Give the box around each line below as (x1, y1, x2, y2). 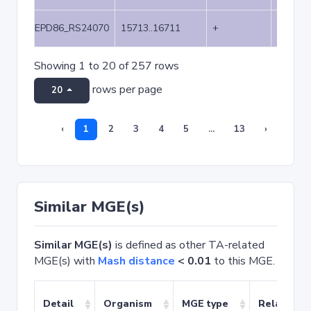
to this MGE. (211, 253, 275, 269)
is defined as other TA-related (112, 237, 264, 253)
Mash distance (98, 253, 175, 269)
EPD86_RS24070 (35, 22, 109, 35)
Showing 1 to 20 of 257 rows (34, 58, 179, 74)
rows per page (89, 82, 162, 98)
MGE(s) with (34, 253, 98, 269)
